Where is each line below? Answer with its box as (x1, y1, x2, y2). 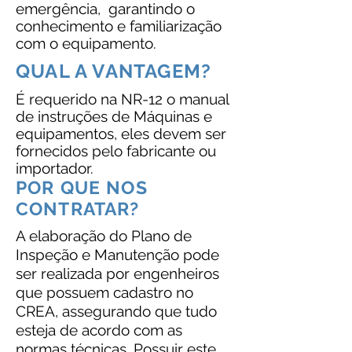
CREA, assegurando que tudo (16, 302, 217, 320)
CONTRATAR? (16, 198, 140, 219)
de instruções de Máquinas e (16, 108, 212, 125)
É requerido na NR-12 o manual (16, 90, 229, 108)
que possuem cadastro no (16, 284, 193, 301)
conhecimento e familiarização (16, 17, 222, 35)
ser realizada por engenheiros (16, 265, 219, 282)
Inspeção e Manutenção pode (16, 246, 219, 263)
